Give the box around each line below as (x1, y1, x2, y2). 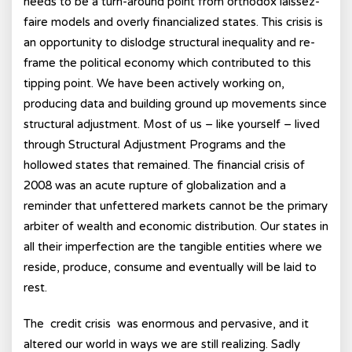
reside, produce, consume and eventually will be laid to (24, 260, 317, 274)
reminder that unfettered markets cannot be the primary (24, 199, 328, 213)
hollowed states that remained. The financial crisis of (24, 158, 305, 172)
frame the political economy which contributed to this (24, 56, 311, 70)
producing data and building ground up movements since (24, 97, 327, 111)
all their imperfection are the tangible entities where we (24, 240, 322, 254)
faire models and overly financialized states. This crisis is (24, 15, 323, 29)
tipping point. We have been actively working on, (24, 76, 284, 90)
